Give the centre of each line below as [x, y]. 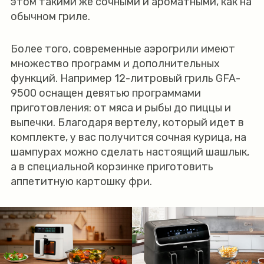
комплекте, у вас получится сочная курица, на [128, 137]
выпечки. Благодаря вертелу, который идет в [127, 123]
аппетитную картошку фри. [82, 181]
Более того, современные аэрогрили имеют [123, 49]
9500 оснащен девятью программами [105, 93]
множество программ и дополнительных [115, 64]
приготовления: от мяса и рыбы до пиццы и [121, 108]
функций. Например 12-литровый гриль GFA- [125, 78]
